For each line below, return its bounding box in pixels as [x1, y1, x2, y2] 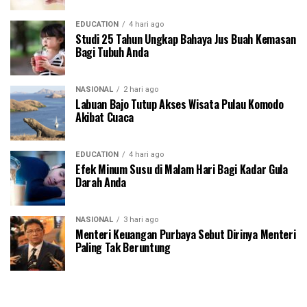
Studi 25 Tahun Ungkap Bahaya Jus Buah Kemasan [75, 30, 296, 47]
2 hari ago [123, 84, 158, 94]
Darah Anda [75, 173, 126, 191]
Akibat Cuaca [75, 108, 134, 125]
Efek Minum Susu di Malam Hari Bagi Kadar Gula [75, 160, 288, 177]
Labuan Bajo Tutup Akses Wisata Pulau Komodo [75, 95, 284, 112]
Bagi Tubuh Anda [75, 43, 149, 60]
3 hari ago [123, 214, 158, 224]
